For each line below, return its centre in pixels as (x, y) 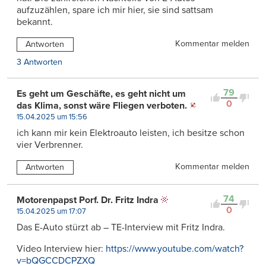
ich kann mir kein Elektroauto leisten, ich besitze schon (131, 133)
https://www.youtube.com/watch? (175, 248)
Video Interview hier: (61, 248)
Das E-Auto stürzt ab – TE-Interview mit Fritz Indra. (121, 227)
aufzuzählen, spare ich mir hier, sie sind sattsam (115, 10)
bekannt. (35, 22)
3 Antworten (39, 62)
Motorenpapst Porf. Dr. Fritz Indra (88, 200)
